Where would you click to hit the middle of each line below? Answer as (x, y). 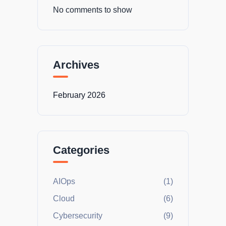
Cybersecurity (78, 216)
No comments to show (93, 10)
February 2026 (79, 95)
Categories (81, 150)
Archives (76, 65)
